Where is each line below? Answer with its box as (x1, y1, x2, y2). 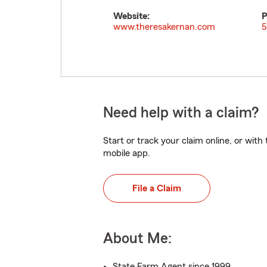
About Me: (103, 231, 172, 246)
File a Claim (132, 184, 181, 193)
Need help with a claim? (103, 105, 259, 120)
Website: (113, 11, 150, 21)
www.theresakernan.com (113, 22, 215, 32)
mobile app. (103, 148, 150, 158)
